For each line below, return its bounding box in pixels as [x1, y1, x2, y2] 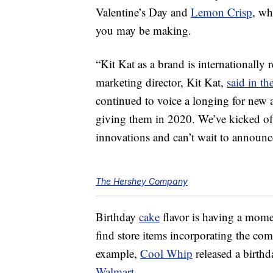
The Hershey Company [96, 176, 188, 187]
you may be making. [96, 23, 191, 38]
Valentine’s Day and [96, 4, 191, 20]
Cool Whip [140, 246, 193, 261]
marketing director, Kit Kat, [96, 74, 227, 90]
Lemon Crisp [191, 4, 252, 20]
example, [96, 246, 140, 261]
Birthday [96, 209, 139, 225]
